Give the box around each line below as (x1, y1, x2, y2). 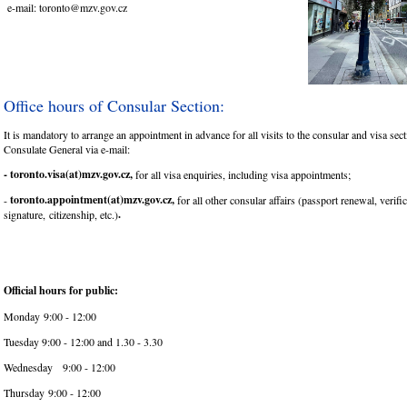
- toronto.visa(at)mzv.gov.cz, (4, 165, 135, 182)
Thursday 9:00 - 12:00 (4, 384, 101, 400)
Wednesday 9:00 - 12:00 (4, 359, 115, 374)
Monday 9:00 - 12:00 (4, 308, 96, 323)
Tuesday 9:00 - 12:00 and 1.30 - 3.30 (4, 333, 163, 349)
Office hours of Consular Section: (4, 94, 224, 117)
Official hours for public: (4, 282, 118, 298)
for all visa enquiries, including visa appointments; (135, 166, 351, 182)
